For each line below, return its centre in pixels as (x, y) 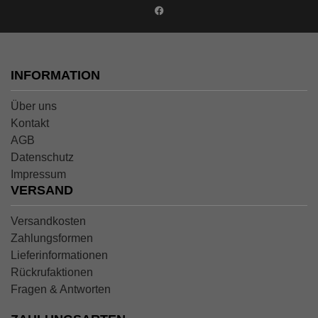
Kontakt (30, 123)
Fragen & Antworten (61, 289)
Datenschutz (42, 157)
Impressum (38, 174)
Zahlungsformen (52, 238)
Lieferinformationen (59, 255)
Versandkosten (48, 221)
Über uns (34, 106)
